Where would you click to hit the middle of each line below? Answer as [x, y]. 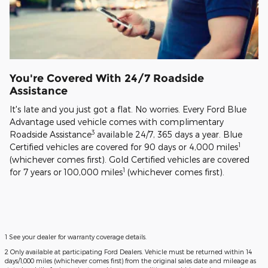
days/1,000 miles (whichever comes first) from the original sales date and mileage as [130, 261]
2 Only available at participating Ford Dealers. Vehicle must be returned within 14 [128, 252]
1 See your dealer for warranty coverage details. [76, 237]
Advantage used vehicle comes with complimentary [117, 122]
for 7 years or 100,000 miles [66, 172]
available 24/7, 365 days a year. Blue [168, 135]
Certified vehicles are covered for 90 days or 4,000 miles [124, 147]
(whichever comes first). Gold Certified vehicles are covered [130, 160]
